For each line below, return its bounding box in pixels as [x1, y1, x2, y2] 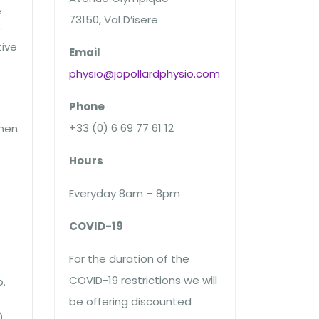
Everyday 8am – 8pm [69, 186, 180, 201]
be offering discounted [69, 294, 192, 309]
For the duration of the [69, 251, 189, 266]
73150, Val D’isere [69, 12, 158, 27]
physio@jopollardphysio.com [69, 66, 220, 81]
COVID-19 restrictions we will [69, 273, 217, 288]
